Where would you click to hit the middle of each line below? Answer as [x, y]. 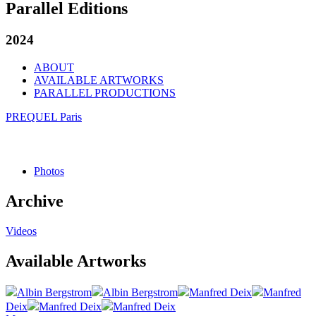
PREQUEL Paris [44, 116]
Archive [35, 201]
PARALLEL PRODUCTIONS [105, 92]
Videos [21, 231]
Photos [49, 171]
